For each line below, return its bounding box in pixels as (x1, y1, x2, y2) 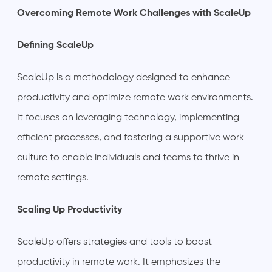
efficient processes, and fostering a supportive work (17, 132, 244, 143)
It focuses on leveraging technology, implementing (17, 112, 239, 123)
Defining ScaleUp (17, 40, 93, 50)
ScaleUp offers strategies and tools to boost (17, 237, 212, 247)
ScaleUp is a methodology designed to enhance (17, 72, 230, 83)
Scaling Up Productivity (17, 205, 122, 215)
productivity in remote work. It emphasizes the (17, 257, 220, 267)
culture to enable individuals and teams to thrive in (17, 152, 239, 163)
